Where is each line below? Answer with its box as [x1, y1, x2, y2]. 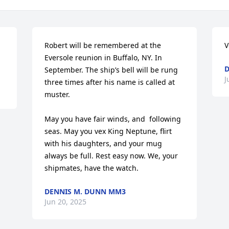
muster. [44, 89, 73, 99]
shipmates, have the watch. [44, 163, 139, 173]
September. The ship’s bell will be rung [44, 65, 178, 75]
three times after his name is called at [44, 77, 175, 87]
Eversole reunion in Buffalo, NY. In [44, 53, 163, 62]
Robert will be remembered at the [44, 40, 162, 50]
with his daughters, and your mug [44, 139, 163, 148]
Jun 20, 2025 [44, 197, 87, 207]
